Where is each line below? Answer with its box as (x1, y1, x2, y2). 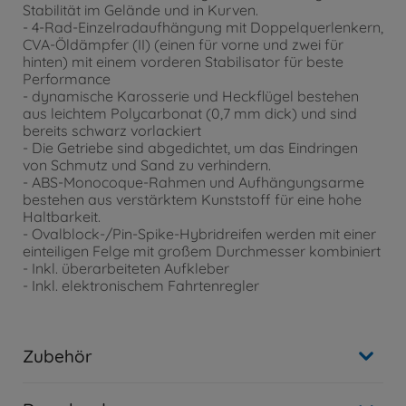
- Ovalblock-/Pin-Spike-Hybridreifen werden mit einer (23, 225, 376, 244)
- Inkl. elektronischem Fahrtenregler (23, 276, 259, 295)
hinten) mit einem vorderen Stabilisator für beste (23, 53, 343, 72)
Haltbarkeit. (23, 208, 101, 227)
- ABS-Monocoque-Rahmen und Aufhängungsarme (23, 173, 364, 192)
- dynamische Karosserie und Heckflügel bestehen (23, 87, 359, 106)
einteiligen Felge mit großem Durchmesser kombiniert (23, 242, 381, 261)
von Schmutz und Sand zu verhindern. (23, 156, 271, 175)
